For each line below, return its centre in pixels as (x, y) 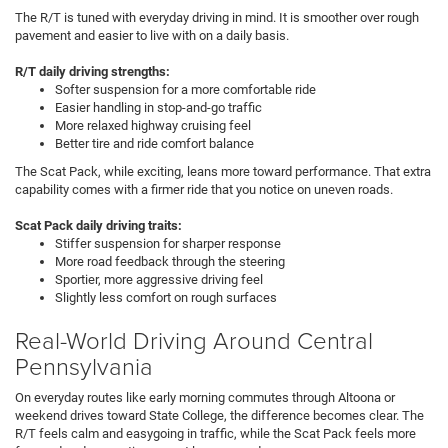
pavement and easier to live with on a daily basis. (152, 35)
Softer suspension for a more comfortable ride (187, 89)
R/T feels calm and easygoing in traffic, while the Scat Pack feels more (215, 433)
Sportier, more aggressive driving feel (160, 279)
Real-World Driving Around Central (194, 339)
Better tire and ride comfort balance (156, 143)
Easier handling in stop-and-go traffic (160, 107)
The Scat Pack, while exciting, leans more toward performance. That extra (223, 171)
